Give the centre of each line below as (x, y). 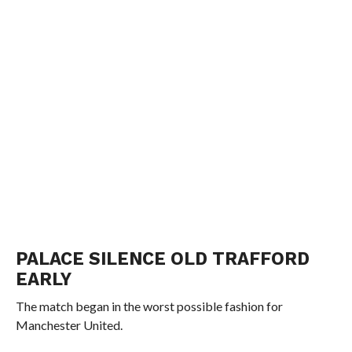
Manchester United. (69, 325)
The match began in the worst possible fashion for (149, 306)
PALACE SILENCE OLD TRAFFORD (162, 258)
